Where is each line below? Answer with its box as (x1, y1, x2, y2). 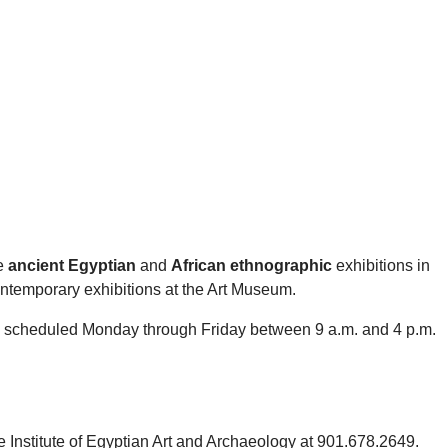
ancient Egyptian (8, 257, 136, 275)
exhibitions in (332, 257, 430, 275)
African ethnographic (171, 257, 332, 275)
